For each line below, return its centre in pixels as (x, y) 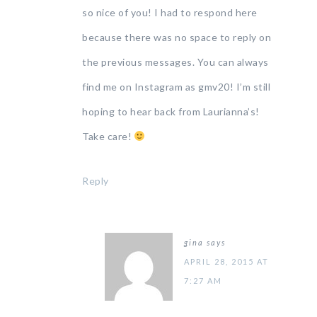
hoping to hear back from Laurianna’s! (171, 111)
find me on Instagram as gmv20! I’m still (176, 87)
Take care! (108, 136)
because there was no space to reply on (177, 37)
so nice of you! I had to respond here (170, 12)
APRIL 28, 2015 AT (226, 261)
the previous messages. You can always (175, 62)
